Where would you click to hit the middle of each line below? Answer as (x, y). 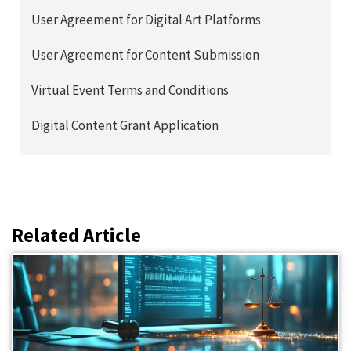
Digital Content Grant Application (125, 126)
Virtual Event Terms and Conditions (130, 90)
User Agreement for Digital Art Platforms (146, 20)
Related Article (76, 235)
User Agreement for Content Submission (145, 55)
